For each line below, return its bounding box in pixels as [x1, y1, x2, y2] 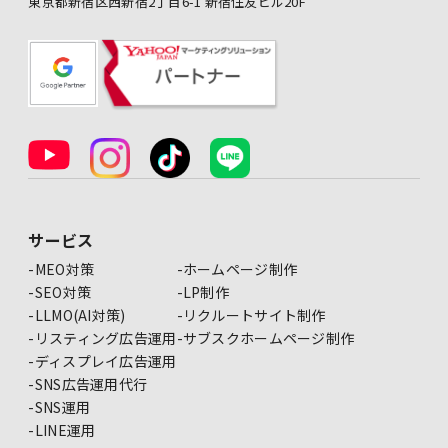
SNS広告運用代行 [34, 374, 148, 395]
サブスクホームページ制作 [182, 328, 355, 349]
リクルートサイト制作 [182, 305, 326, 326]
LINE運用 [34, 420, 96, 441]
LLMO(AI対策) [34, 305, 126, 326]
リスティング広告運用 [34, 328, 177, 349]
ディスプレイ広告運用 [34, 351, 177, 372]
